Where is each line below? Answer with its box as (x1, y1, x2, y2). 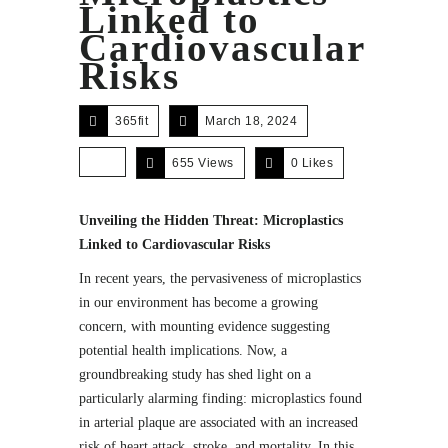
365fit (115, 114, 148, 128)
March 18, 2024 (205, 114, 297, 128)
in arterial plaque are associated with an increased (79, 415, 358, 430)
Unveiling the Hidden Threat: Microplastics (79, 213, 343, 228)
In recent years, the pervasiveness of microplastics (79, 271, 361, 286)
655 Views (172, 156, 234, 170)
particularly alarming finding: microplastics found (79, 391, 362, 406)
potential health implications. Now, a (79, 343, 287, 358)
